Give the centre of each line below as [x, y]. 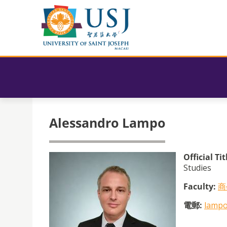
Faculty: [200, 186]
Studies [197, 168]
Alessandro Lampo [107, 123]
